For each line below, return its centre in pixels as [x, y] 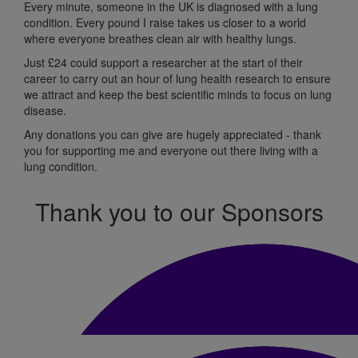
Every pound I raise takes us [149, 22]
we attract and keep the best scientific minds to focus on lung [178, 94]
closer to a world [265, 22]
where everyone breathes [90, 38]
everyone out [195, 150]
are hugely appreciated [226, 134]
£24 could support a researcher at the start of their [175, 62]
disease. [45, 110]
